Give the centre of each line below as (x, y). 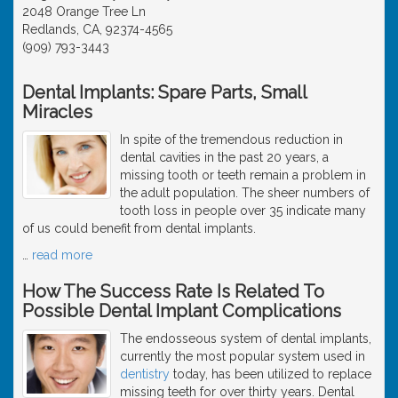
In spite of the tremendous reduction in (231, 139)
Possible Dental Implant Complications (182, 310)
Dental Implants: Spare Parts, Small (164, 92)
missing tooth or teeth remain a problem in (243, 175)
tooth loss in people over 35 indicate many (243, 210)
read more (62, 255)
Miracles (57, 111)
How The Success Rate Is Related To (173, 291)
